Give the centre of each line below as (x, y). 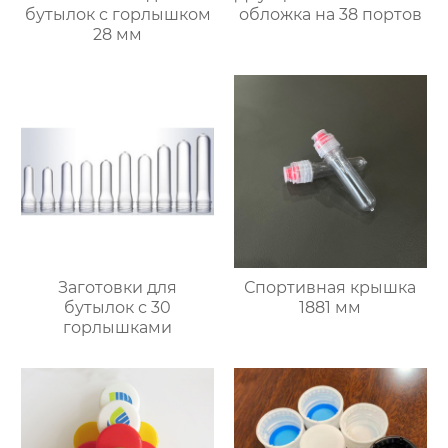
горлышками (118, 327)
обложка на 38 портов (330, 14)
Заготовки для (118, 287)
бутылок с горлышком (117, 14)
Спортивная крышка (330, 287)
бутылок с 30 (118, 307)
